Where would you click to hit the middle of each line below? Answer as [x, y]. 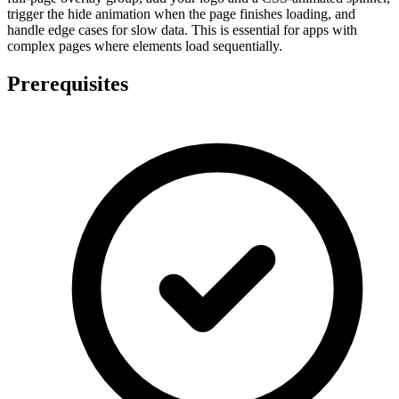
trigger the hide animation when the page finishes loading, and [181, 14]
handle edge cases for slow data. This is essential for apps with [182, 30]
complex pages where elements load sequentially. [145, 46]
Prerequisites [68, 84]
